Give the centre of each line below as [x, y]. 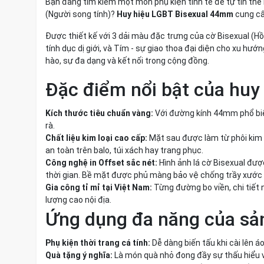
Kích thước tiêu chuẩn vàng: [99, 113]
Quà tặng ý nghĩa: [79, 255]
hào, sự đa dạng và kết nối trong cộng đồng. [127, 61]
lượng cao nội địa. [78, 200]
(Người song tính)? [81, 14]
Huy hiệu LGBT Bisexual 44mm [175, 14]
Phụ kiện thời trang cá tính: [98, 243]
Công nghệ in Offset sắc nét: [101, 163]
